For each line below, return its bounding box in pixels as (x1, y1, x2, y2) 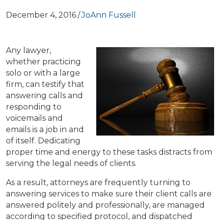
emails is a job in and (6, 125, 84, 135)
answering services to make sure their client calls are (6, 189, 212, 199)
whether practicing (6, 57, 81, 67)
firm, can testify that (6, 80, 84, 89)
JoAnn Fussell (82, 10, 136, 20)
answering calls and (6, 91, 83, 101)
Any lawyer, (6, 46, 51, 55)
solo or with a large (6, 68, 80, 78)
